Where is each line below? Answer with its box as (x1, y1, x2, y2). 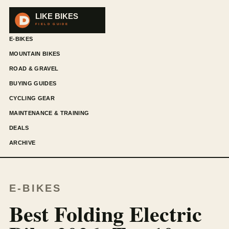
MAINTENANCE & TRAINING (9, 109, 89, 116)
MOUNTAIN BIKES (9, 50, 60, 57)
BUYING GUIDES (9, 80, 57, 86)
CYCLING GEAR (9, 95, 55, 101)
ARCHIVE (9, 139, 36, 146)
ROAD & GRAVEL (9, 65, 59, 72)
